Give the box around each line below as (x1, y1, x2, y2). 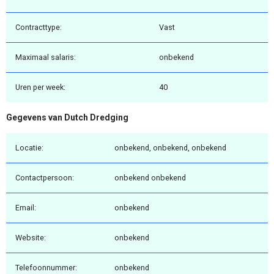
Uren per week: (15, 83, 65, 92)
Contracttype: (15, 23, 62, 32)
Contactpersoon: (15, 172, 74, 182)
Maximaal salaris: (15, 53, 76, 62)
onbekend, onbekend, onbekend (114, 143, 226, 152)
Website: (15, 232, 46, 242)
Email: (15, 202, 36, 212)
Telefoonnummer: (15, 262, 77, 272)
